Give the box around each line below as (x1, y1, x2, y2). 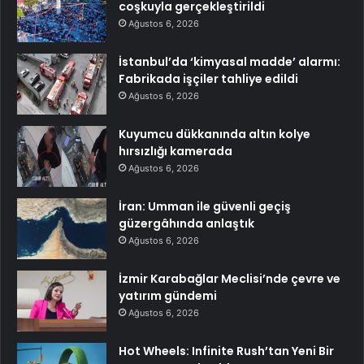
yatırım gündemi (119, 288, 217, 305)
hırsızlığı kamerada (119, 143, 232, 160)
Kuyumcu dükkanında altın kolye (119, 126, 310, 143)
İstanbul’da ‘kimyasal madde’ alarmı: (119, 54, 340, 71)
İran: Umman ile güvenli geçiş (119, 198, 291, 215)
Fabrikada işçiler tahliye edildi (119, 71, 298, 88)
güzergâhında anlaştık (119, 215, 254, 232)
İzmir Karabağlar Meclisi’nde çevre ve (119, 271, 340, 288)
